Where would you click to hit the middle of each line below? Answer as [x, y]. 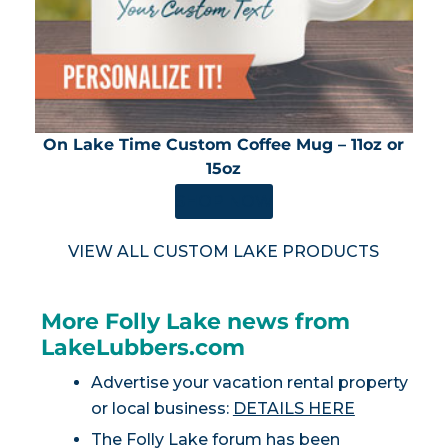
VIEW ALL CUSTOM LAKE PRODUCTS [224, 251]
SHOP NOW [223, 201]
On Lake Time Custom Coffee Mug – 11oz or [224, 144]
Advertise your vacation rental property [249, 382]
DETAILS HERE [293, 408]
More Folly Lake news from [195, 321]
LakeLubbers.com [142, 347]
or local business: [161, 408]
